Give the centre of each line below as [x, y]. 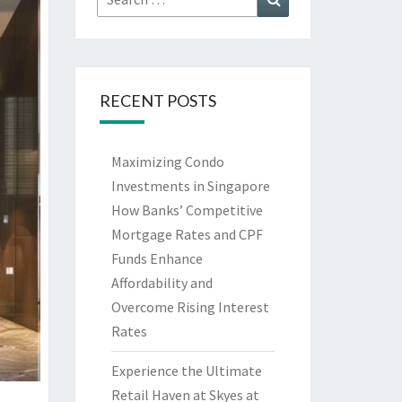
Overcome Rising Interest [190, 307]
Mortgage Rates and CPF [187, 234]
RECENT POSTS [157, 100]
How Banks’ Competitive [187, 210]
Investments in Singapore [190, 186]
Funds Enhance [157, 258]
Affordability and [162, 283]
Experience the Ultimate [186, 371]
